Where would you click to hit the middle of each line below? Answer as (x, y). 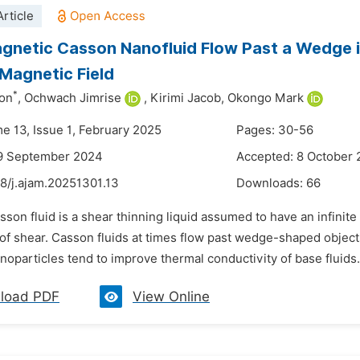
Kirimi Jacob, (187, 98)
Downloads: (271, 183)
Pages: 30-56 (275, 130)
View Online (171, 297)
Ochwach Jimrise (73, 98)
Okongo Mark (266, 98)
